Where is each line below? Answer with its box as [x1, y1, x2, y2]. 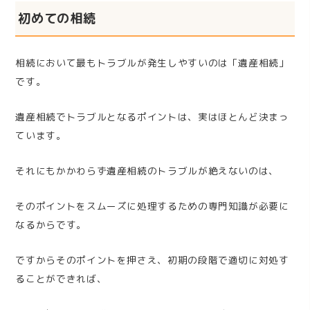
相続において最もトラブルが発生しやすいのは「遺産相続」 [15, 56, 289, 70]
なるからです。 [15, 218, 86, 232]
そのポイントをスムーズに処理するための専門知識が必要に [15, 199, 289, 213]
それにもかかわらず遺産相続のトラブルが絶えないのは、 [15, 164, 280, 178]
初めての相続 [18, 8, 96, 27]
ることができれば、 [15, 272, 107, 286]
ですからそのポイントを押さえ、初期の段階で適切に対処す [15, 253, 289, 267]
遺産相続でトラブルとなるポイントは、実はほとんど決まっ [15, 110, 289, 124]
